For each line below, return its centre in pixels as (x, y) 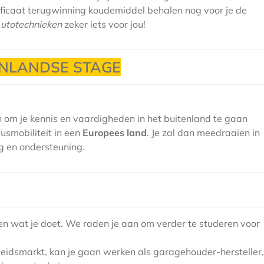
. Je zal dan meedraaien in (203, 133)
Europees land (115, 133)
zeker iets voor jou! (104, 24)
